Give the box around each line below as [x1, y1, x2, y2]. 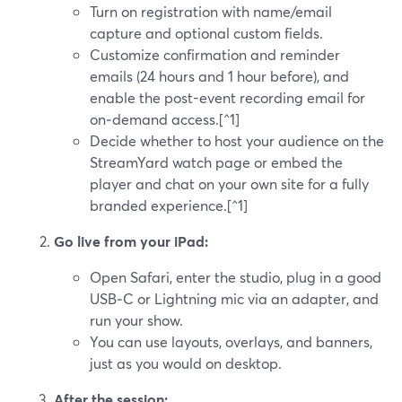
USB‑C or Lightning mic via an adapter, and [90, 289, 379, 308]
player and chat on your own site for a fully [90, 174, 369, 193]
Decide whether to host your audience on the [90, 131, 384, 150]
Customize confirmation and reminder [90, 45, 340, 64]
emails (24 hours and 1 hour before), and [90, 66, 349, 85]
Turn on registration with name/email [90, 2, 332, 21]
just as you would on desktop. [90, 354, 282, 372]
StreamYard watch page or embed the [90, 153, 343, 171]
